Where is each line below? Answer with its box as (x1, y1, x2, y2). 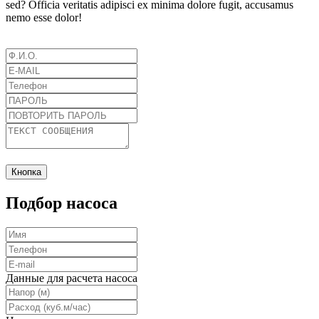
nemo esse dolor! (6, 11, 82, 24)
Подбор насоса (6, 194, 117, 213)
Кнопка (11, 167, 41, 178)
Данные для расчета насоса (6, 272, 137, 285)
